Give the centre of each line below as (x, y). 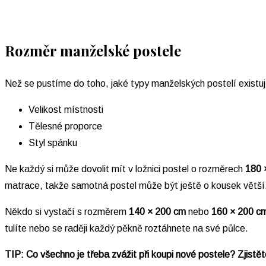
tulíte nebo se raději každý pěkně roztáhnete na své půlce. (128, 229)
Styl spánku (53, 143)
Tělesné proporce (65, 126)
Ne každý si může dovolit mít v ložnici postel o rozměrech (125, 169)
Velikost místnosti (66, 110)
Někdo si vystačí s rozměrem (67, 212)
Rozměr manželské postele (93, 51)
